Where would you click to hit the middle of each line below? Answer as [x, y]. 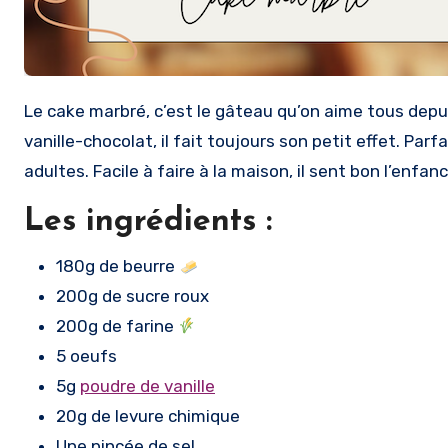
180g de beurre [117, 266]
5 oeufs [86, 356]
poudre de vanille [147, 386]
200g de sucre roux [132, 296]
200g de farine [117, 326]
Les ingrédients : [148, 222]
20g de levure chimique [148, 416]
